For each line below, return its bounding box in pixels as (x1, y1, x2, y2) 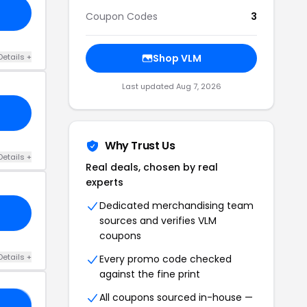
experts (86, 175, 123, 189)
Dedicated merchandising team (99, 198, 254, 212)
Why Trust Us (105, 137, 175, 153)
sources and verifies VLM (99, 213, 217, 228)
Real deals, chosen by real (86, 160, 218, 174)
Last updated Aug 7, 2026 (121, 80, 221, 92)
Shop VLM (152, 51, 201, 65)
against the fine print (99, 267, 200, 281)
